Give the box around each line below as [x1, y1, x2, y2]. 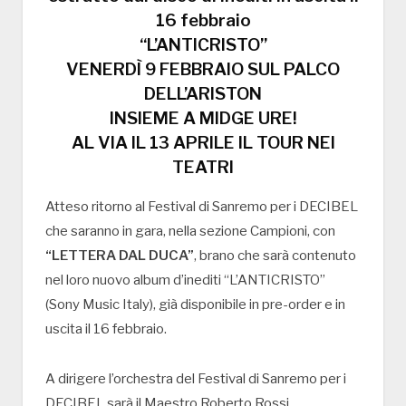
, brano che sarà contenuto [194, 247, 356, 265]
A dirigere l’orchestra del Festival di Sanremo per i [45, 371, 346, 388]
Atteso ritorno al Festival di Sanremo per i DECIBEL [45, 198, 358, 216]
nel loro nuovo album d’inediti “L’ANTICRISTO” [45, 272, 325, 289]
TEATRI [172, 157, 234, 179]
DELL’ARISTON [144, 83, 262, 105]
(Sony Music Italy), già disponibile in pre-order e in [45, 296, 345, 314]
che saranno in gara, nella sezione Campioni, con [45, 223, 335, 240]
